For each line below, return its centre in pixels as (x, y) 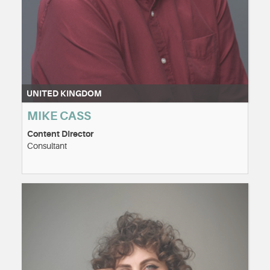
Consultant (47, 146)
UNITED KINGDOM (64, 94)
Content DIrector (60, 134)
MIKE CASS (59, 116)
